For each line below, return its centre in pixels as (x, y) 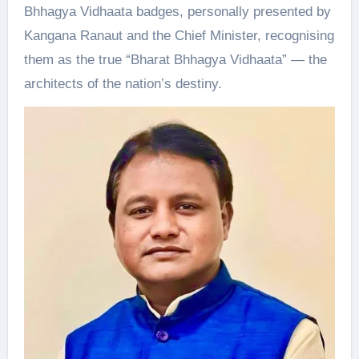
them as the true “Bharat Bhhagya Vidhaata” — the (175, 59)
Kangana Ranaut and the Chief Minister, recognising (179, 35)
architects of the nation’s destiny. (123, 83)
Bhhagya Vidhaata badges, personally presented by (177, 11)
